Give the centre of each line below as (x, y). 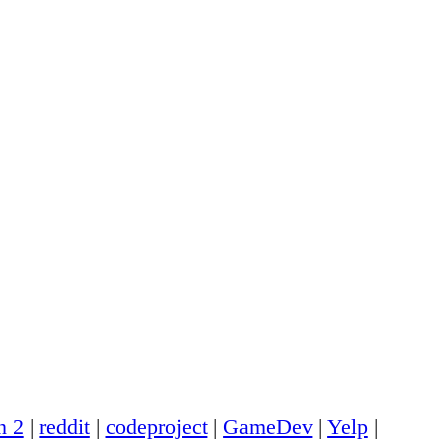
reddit (64, 427)
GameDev (268, 427)
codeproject (156, 427)
